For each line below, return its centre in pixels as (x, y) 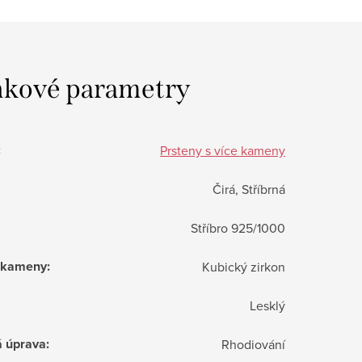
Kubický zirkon (244, 266)
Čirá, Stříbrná (249, 189)
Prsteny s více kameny (223, 150)
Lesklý (267, 305)
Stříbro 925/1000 (238, 227)
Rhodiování (253, 344)
